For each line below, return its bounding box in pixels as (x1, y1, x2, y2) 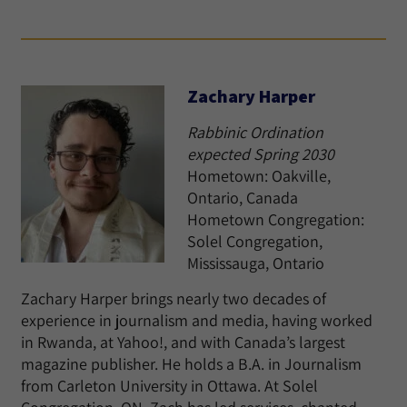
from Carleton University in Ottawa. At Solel (21, 375, 318, 396)
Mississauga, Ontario (187, 253, 324, 273)
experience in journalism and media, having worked (21, 310, 372, 331)
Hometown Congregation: (187, 209, 364, 230)
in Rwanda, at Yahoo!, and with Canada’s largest (21, 332, 345, 352)
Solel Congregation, (187, 231, 323, 252)
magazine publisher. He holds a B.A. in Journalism (21, 353, 362, 374)
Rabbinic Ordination (187, 122, 323, 143)
